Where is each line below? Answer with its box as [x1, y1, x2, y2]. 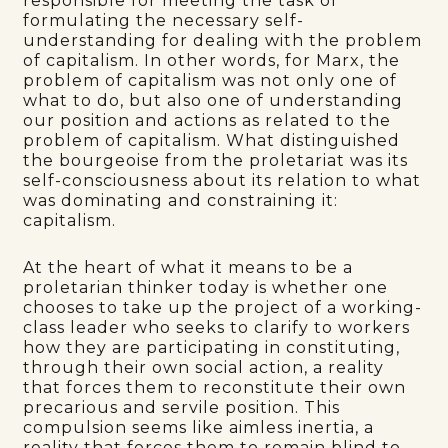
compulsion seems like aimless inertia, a [23, 417, 375, 437]
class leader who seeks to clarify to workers [23, 317, 411, 337]
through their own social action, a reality [23, 357, 385, 377]
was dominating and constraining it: [23, 190, 339, 210]
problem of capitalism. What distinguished [23, 130, 401, 150]
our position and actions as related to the [23, 110, 392, 130]
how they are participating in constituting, [23, 337, 401, 357]
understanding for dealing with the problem [23, 30, 423, 50]
